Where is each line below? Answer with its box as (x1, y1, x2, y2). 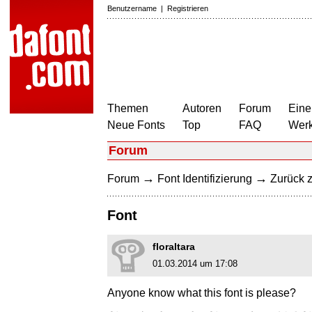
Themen (107, 102, 148, 114)
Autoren (182, 102, 221, 114)
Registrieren (167, 4, 208, 13)
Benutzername (107, 4, 157, 13)
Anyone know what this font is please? (107, 287, 296, 299)
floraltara (153, 241, 195, 253)
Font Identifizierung (157, 173, 252, 185)
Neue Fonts (107, 119, 165, 131)
